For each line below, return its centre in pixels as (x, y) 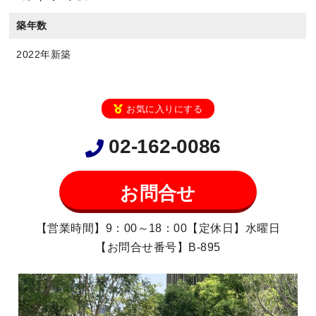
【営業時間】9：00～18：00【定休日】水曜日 (158, 228)
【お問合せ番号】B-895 (158, 247)
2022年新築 (44, 55)
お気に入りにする (165, 109)
